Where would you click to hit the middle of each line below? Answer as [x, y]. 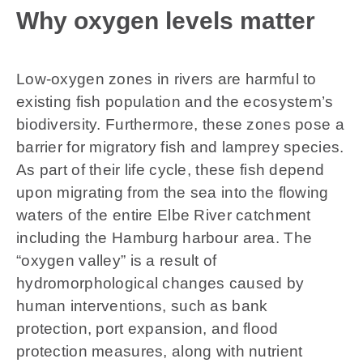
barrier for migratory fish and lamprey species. [180, 147]
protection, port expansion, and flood [147, 328]
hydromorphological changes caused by [160, 283]
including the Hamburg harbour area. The [164, 237]
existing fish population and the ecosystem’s [175, 101]
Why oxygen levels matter [165, 20]
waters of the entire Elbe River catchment [163, 215]
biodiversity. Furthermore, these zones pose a [180, 124]
